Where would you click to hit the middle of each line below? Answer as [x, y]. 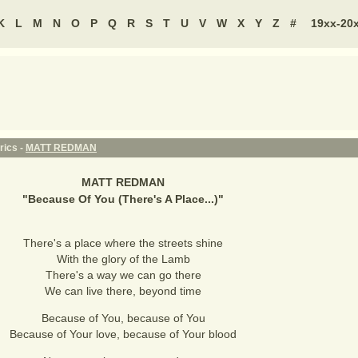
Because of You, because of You [123, 318]
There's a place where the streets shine [123, 243]
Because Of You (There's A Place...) [123, 199]
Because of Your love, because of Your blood [123, 334]
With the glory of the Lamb [123, 259]
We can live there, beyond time [123, 291]
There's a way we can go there [123, 275]
